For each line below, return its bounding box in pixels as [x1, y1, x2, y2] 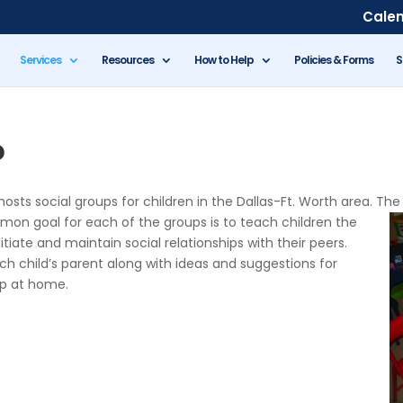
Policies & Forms [293, 51, 373, 67]
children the [282, 213, 358, 231]
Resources [101, 51, 154, 67]
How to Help [193, 51, 254, 67]
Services [19, 51, 61, 67]
